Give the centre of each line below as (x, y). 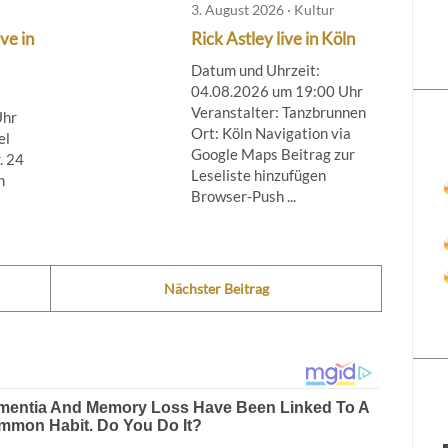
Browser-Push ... (243, 195)
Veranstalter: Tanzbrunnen (278, 111)
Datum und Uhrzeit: (255, 69)
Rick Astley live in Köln (272, 38)
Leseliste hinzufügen (258, 174)
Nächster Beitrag (216, 288)
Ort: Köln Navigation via (270, 132)
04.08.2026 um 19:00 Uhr (276, 90)
